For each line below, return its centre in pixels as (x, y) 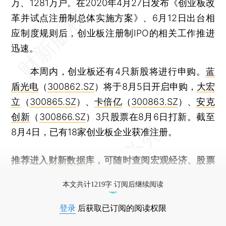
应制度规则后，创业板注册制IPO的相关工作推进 (113, 33)
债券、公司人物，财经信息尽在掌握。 (89, 175)
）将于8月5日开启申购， (146, 86)
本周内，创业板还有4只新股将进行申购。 (108, 71)
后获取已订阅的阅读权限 (121, 208)
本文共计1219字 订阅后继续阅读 (113, 184)
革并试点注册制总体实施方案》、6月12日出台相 (113, 18)
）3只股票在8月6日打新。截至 (150, 117)
